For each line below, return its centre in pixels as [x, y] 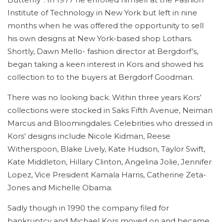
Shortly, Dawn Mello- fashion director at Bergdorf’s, [103, 51]
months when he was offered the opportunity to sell [106, 26]
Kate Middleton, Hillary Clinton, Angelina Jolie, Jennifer [110, 162]
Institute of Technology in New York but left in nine [102, 13]
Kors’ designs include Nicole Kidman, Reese [89, 136]
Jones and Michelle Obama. [60, 188]
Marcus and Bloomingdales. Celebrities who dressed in [110, 123]
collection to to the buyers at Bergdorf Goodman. [101, 77]
